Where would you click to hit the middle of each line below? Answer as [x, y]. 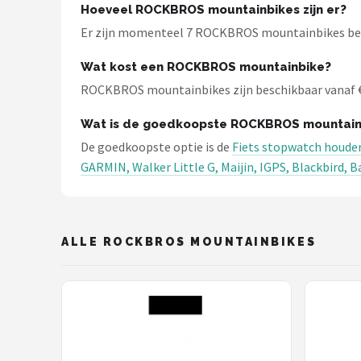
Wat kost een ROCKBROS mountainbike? [206, 67]
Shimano [59, 84]
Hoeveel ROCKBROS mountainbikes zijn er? [214, 10]
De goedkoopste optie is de [156, 147]
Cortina [56, 124]
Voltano [57, 45]
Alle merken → [79, 163]
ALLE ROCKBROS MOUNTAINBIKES [189, 241]
